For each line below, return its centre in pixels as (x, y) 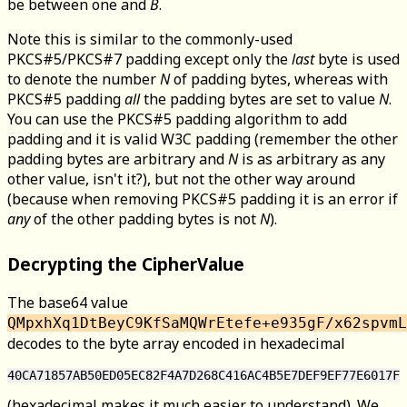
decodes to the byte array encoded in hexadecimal (176, 343)
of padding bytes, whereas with (279, 79)
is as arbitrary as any (312, 159)
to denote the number (84, 79)
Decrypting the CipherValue (126, 263)
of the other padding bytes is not (145, 218)
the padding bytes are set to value (259, 99)
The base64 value (68, 302)
